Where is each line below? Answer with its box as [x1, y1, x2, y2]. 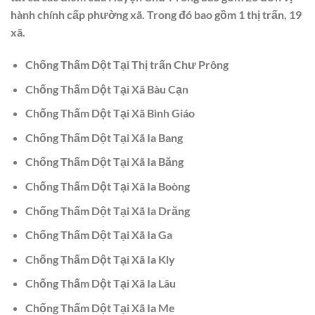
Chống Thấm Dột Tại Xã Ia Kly [25, 252, 175, 266]
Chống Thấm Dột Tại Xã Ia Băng [25, 155, 184, 169]
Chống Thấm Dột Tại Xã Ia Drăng [25, 203, 190, 217]
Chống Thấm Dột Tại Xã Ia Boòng [25, 179, 190, 193]
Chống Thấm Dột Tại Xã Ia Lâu [25, 276, 176, 290]
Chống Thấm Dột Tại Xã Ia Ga [25, 228, 172, 242]
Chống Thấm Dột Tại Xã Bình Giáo [25, 106, 195, 120]
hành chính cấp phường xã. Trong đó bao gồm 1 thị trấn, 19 [11, 8, 302, 22]
